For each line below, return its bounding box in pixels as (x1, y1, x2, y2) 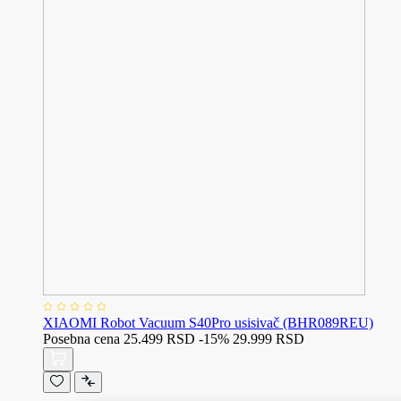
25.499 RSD (124, 330, 195, 346)
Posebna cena (43, 330, 120, 346)
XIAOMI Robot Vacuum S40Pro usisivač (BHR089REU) (43, 314, 373, 330)
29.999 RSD (233, 330, 304, 346)
